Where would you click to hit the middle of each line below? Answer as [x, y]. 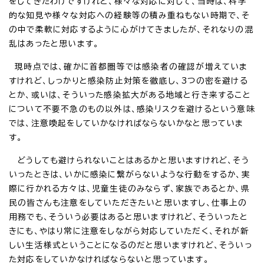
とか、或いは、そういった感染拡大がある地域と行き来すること [130, 95]
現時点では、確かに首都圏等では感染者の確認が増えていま [128, 66]
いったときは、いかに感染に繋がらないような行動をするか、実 [130, 174]
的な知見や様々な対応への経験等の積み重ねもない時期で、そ [130, 15]
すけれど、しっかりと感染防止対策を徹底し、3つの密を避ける [128, 80]
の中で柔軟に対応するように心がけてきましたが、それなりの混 [131, 29]
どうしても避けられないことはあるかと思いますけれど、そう [129, 160]
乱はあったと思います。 [54, 43]
